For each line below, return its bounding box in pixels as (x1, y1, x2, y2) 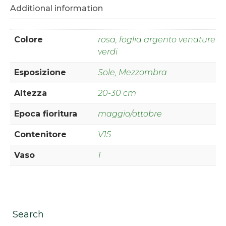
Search (13, 208, 44, 220)
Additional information (10, 4, 103, 14)
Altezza (14, 88, 47, 98)
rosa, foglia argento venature (98, 35, 215, 45)
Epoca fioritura (14, 109, 77, 119)
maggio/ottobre (98, 109, 162, 119)
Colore (14, 35, 43, 45)
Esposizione (14, 68, 66, 78)
